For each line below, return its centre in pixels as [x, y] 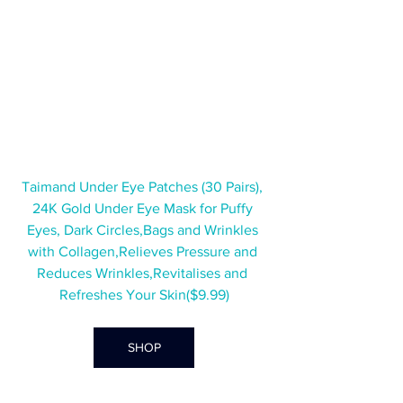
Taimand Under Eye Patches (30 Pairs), [144, 187]
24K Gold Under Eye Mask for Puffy [144, 209]
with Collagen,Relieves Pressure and [144, 252]
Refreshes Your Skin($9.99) [144, 295]
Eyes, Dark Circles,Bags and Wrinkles [144, 230]
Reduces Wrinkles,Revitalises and [144, 273]
